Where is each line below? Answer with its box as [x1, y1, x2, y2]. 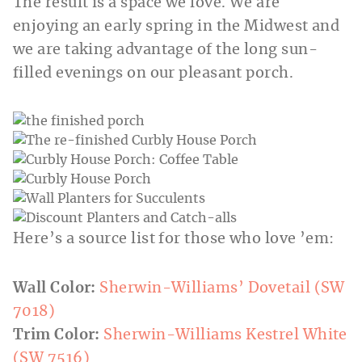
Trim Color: [13, 327, 100, 343]
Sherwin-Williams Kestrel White [103, 327, 347, 343]
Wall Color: [13, 280, 96, 296]
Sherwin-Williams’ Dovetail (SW [99, 280, 345, 296]
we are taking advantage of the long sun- [13, 42, 318, 57]
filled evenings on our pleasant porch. [13, 65, 297, 81]
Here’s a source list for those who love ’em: [13, 231, 335, 246]
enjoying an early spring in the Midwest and [13, 19, 340, 34]
